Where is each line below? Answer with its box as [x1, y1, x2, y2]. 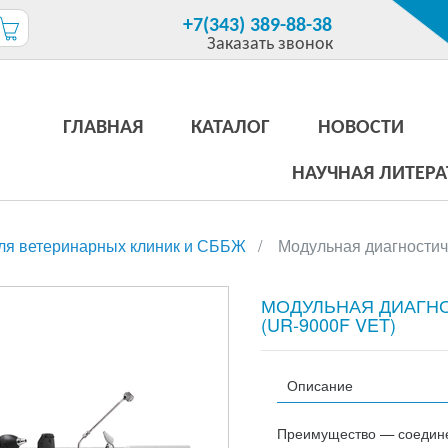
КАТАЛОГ [190, 118, 270, 138]
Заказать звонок [206, 35, 333, 54]
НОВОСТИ [317, 118, 404, 138]
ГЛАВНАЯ [62, 118, 143, 138]
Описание [287, 374, 353, 395]
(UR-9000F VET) [261, 311, 396, 337]
